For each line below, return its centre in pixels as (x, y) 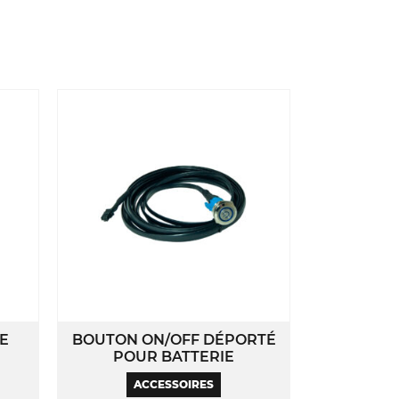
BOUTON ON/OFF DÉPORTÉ (174, 339)
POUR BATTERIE (174, 356)
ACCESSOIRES (174, 385)
